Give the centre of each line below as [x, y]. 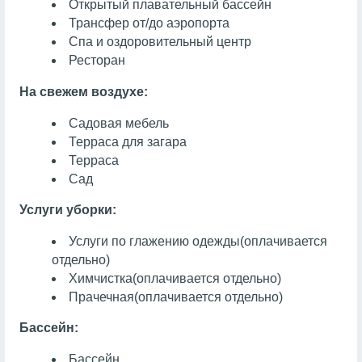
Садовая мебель [119, 123]
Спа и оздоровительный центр [160, 42]
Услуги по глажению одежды [155, 241]
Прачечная [102, 297]
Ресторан [97, 61]
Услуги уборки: [67, 210]
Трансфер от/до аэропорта [149, 23]
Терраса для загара [128, 141]
